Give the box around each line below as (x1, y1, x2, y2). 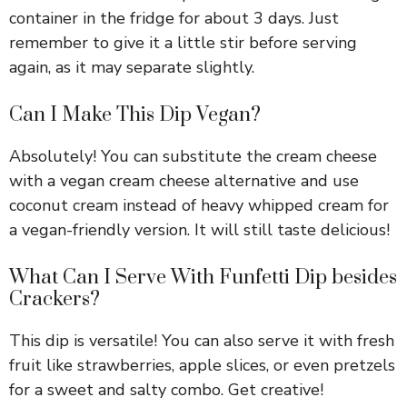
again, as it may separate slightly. (9, 55, 254, 78)
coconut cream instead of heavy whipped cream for (9, 194, 389, 216)
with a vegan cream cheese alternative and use (9, 169, 359, 192)
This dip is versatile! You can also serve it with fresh (9, 329, 394, 352)
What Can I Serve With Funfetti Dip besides (9, 264, 397, 290)
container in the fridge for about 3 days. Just (9, 6, 339, 29)
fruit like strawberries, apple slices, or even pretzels (9, 353, 395, 376)
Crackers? (9, 286, 100, 312)
